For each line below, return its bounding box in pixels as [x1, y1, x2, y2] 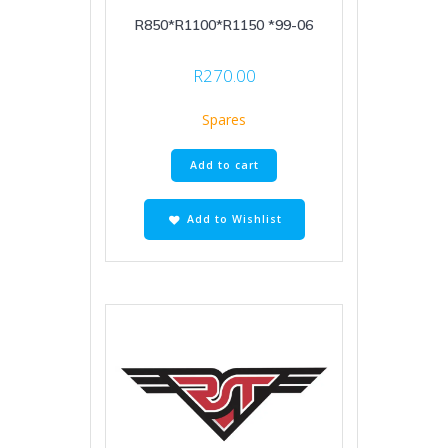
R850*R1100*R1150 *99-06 [135, 15, 313, 34]
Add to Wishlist [186, 211, 282, 226]
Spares [202, 110, 246, 130]
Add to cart [189, 158, 259, 173]
